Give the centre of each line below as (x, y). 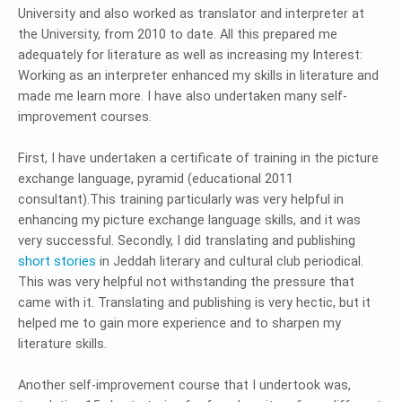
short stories (57, 261)
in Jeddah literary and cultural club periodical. (230, 261)
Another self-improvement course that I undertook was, (184, 385)
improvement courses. (85, 117)
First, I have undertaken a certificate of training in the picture (198, 158)
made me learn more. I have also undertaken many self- (183, 96)
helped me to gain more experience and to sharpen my (179, 323)
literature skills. (62, 344)
